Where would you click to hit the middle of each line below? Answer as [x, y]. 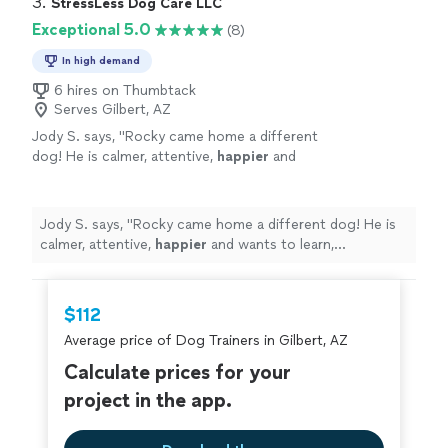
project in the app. [148, 400]
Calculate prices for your [177, 372]
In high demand [101, 61]
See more [245, 177]
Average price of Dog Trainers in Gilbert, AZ [206, 341]
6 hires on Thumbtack [125, 91]
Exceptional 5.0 [91, 30]
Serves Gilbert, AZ [112, 110]
